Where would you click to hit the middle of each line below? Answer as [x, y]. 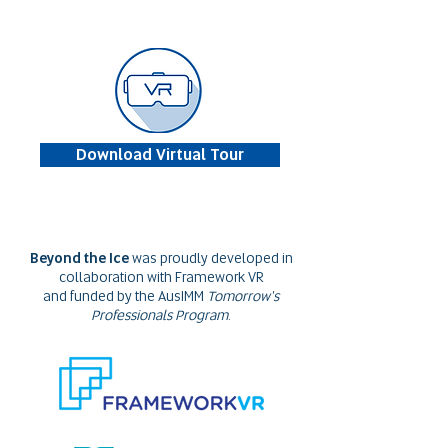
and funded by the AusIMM [125, 296]
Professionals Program [159, 315]
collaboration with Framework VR [161, 277]
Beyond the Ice [79, 258]
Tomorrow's [243, 296]
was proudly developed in [212, 258]
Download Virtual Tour [160, 154]
